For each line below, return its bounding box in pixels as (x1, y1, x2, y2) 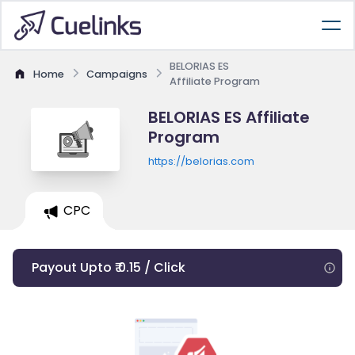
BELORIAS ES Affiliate (147, 106, 310, 128)
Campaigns (86, 67, 147, 81)
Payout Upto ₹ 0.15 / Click (32, 258, 185, 277)
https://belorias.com (147, 155, 254, 168)
